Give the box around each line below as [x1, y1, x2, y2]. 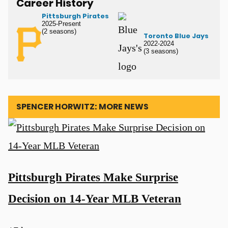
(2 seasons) [42, 27, 76, 35]
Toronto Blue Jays [144, 32, 209, 41]
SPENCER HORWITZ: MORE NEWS [16, 100, 149, 112]
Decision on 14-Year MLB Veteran [8, 192, 181, 206]
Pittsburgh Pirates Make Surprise [8, 170, 178, 184]
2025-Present [42, 19, 81, 27]
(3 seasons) [144, 47, 178, 55]
